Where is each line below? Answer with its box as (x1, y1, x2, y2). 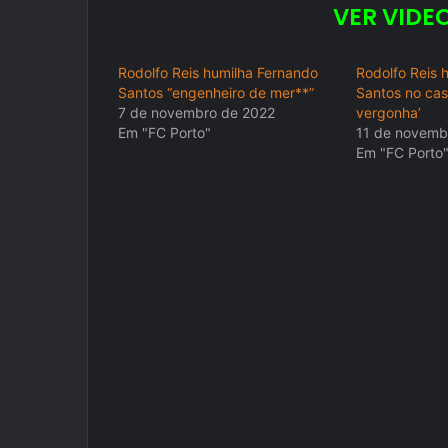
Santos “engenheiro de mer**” (118, 84, 314, 102)
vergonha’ (355, 104, 421, 122)
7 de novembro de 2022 (118, 104, 275, 122)
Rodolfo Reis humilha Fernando (118, 64, 318, 82)
